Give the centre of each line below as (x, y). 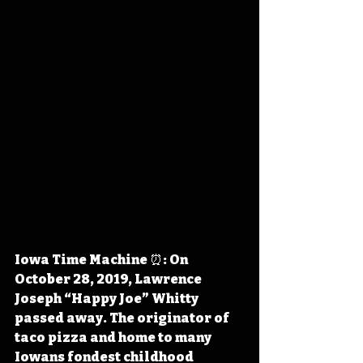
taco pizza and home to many (114, 337)
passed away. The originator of (123, 318)
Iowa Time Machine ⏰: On (102, 260)
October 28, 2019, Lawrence (109, 279)
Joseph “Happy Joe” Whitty (108, 299)
